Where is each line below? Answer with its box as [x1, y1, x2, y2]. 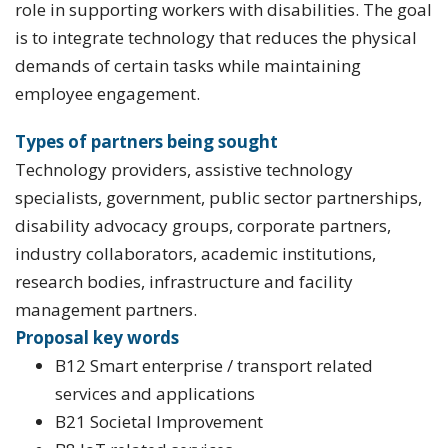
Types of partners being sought [15, 130, 278, 153]
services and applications [54, 382, 255, 405]
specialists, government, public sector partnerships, [15, 186, 422, 209]
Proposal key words [15, 326, 179, 349]
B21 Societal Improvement [54, 410, 263, 433]
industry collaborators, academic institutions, [15, 242, 376, 265]
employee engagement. [15, 82, 200, 105]
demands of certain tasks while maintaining [15, 54, 361, 77]
